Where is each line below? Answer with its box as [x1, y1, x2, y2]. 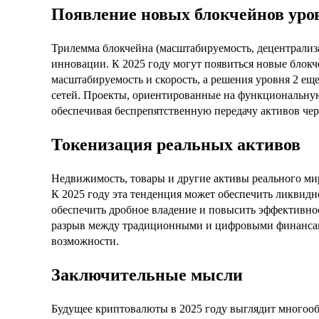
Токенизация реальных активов [51, 135, 300, 155]
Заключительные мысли [51, 265, 243, 284]
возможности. [51, 234, 119, 247]
